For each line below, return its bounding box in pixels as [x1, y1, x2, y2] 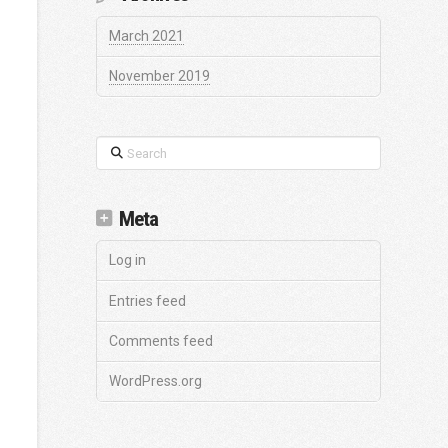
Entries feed [109, 292, 186, 309]
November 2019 [109, 68, 210, 85]
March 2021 [109, 28, 184, 45]
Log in [109, 252, 146, 269]
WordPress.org [109, 372, 202, 389]
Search [95, 137, 141, 154]
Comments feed [109, 332, 213, 349]
